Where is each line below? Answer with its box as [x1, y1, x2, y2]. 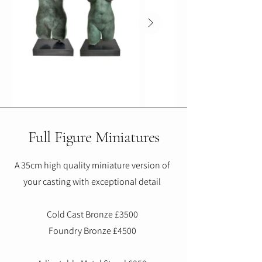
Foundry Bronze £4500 [48, 225, 136, 237]
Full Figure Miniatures [27, 127, 160, 147]
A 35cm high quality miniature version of [15, 159, 170, 172]
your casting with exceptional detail [23, 175, 161, 188]
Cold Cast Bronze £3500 [46, 208, 138, 221]
